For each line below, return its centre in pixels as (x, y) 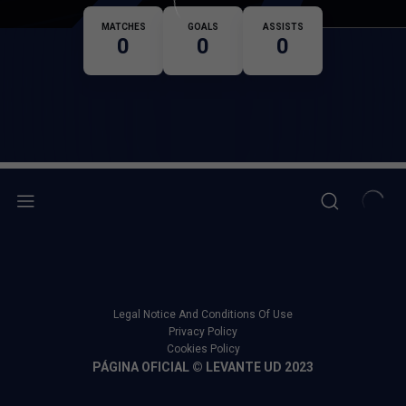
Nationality (287, 12)
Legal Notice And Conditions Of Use (203, 314)
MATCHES (123, 27)
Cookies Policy (203, 349)
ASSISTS (283, 27)
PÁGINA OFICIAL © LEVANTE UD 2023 (203, 367)
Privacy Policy (203, 332)
